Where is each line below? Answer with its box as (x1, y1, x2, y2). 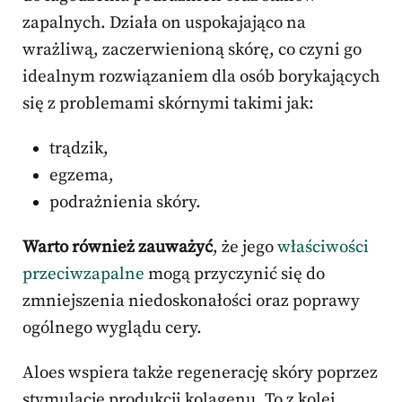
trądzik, (49, 138, 109, 160)
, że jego (213, 237, 277, 258)
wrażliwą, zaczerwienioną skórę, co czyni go (22, 39, 362, 61)
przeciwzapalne (22, 264, 144, 285)
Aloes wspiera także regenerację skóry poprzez (22, 363, 378, 384)
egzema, (49, 165, 114, 187)
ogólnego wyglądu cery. (22, 318, 202, 339)
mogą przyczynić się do (144, 264, 325, 285)
